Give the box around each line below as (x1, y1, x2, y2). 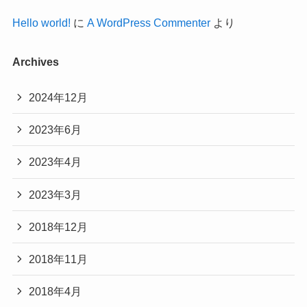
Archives (12, 55, 59, 68)
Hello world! (12, 16, 71, 29)
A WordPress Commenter (86, 16, 210, 29)
